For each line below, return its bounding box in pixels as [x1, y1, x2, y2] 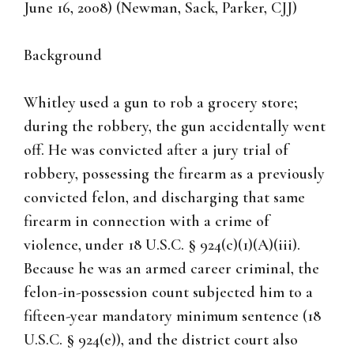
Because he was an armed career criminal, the [24, 259, 319, 279]
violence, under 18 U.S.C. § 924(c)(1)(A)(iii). [24, 235, 300, 255]
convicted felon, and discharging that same [24, 188, 305, 208]
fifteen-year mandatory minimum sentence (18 [24, 307, 321, 326]
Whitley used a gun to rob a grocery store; [24, 93, 298, 113]
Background [24, 46, 102, 66]
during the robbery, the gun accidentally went [24, 117, 326, 137]
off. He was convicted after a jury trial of [24, 141, 288, 160]
